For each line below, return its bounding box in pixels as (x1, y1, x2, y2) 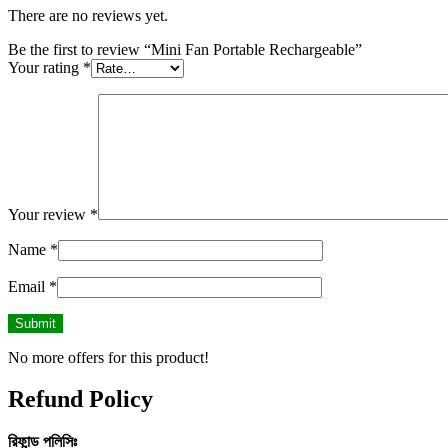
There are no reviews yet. (8, 6, 168, 24)
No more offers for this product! (8, 348, 209, 366)
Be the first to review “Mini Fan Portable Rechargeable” (8, 40, 362, 58)
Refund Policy (8, 386, 153, 413)
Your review (8, 205, 90, 223)
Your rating (8, 58, 83, 76)
